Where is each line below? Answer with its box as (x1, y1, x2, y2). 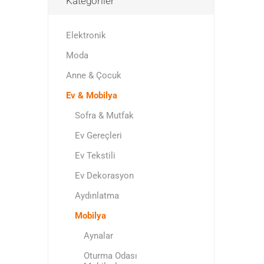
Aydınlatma (74, 190, 119, 201)
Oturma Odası (83, 250, 137, 261)
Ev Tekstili (74, 150, 115, 161)
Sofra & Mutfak (74, 110, 134, 121)
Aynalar (83, 230, 113, 241)
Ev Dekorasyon (74, 170, 134, 181)
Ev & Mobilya (65, 90, 117, 101)
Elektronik (65, 30, 106, 41)
